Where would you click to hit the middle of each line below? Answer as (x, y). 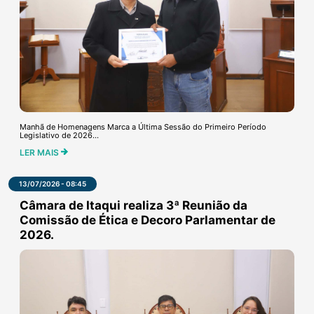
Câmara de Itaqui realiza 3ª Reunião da (134, 205)
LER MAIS (40, 152)
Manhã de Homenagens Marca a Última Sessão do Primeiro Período (143, 127)
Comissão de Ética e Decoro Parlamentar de (148, 220)
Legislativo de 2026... (59, 135)
